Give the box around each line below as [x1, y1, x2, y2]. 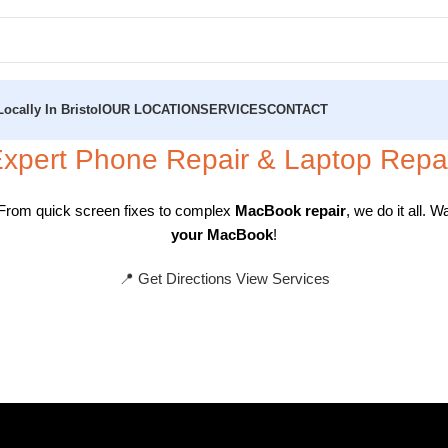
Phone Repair [75, 144, 249, 175]
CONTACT [267, 102, 328, 117]
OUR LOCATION [102, 102, 200, 117]
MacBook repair [235, 202, 346, 219]
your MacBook [171, 226, 273, 243]
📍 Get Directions [118, 270, 236, 287]
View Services [235, 270, 330, 287]
